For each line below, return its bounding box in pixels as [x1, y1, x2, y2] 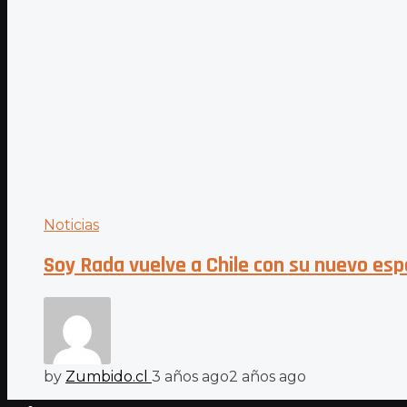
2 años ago [229, 368, 306, 386]
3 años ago [152, 368, 229, 386]
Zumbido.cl [65, 368, 148, 386]
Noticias [44, 216, 99, 234]
